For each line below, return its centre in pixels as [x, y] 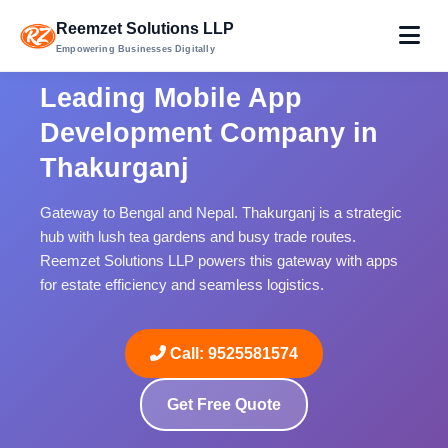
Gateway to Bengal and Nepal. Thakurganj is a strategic [221, 212]
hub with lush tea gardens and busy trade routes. [198, 236]
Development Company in [209, 132]
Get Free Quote [224, 404]
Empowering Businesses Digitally [135, 48]
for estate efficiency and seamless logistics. [182, 284]
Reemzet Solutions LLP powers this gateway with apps [219, 260]
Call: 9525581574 [232, 353]
